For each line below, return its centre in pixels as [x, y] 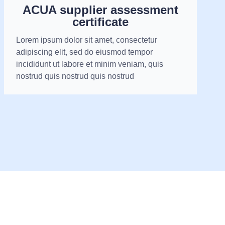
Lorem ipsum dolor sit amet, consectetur [87, 40]
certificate [101, 22]
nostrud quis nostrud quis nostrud [75, 76]
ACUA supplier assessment [101, 10]
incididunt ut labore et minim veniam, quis [90, 64]
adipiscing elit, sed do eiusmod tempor [85, 52]
